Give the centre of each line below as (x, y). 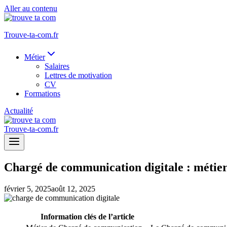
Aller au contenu (31, 8)
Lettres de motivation (78, 75)
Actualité (18, 111)
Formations (42, 93)
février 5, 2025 (28, 188)
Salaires (57, 66)
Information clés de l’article (87, 216)
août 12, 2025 (73, 188)
